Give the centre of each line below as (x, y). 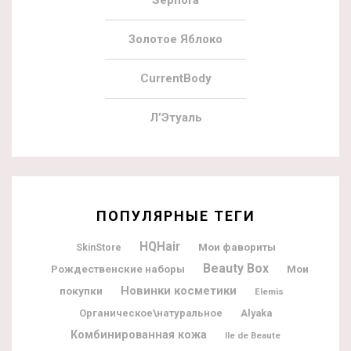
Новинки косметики (179, 291)
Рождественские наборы (118, 269)
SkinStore (98, 248)
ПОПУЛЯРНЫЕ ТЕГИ (175, 216)
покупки (81, 291)
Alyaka (256, 313)
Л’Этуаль (175, 118)
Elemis (269, 292)
